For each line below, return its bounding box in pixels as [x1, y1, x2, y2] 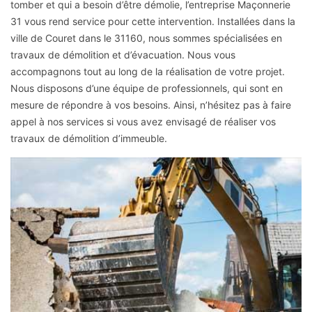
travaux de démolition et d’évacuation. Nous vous [10, 48, 235, 61]
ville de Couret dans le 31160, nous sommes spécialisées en [10, 31, 282, 44]
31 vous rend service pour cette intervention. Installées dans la [10, 15, 295, 27]
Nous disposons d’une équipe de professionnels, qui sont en [10, 81, 283, 94]
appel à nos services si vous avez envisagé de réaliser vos [10, 115, 276, 127]
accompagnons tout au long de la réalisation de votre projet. [10, 65, 285, 77]
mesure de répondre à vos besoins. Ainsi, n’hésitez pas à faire [10, 98, 291, 111]
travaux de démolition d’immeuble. [10, 132, 167, 144]
